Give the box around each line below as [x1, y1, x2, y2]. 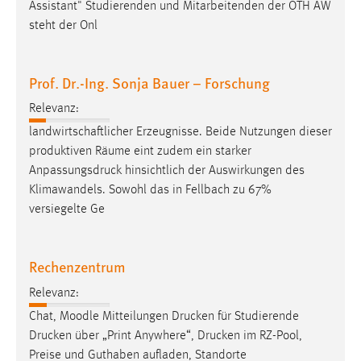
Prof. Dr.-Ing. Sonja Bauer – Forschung [29, 72, 270, 93]
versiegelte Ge [29, 203, 105, 217]
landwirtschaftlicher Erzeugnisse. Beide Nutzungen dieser [29, 126, 332, 139]
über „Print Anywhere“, [72, 329, 197, 342]
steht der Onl [29, 19, 98, 32]
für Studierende [214, 309, 299, 323]
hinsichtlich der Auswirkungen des [122, 164, 305, 178]
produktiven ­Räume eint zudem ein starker [29, 145, 251, 159]
